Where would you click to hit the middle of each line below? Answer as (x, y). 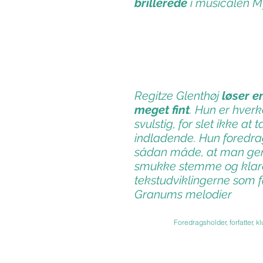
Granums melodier (183, 194)
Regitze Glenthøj (178, 96)
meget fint (162, 110)
